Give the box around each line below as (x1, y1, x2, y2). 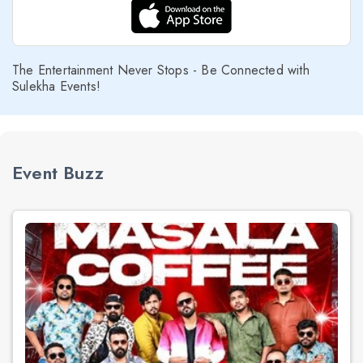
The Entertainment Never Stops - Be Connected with (12, 61, 310, 79)
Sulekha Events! (12, 77, 100, 96)
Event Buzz (12, 160, 104, 186)
